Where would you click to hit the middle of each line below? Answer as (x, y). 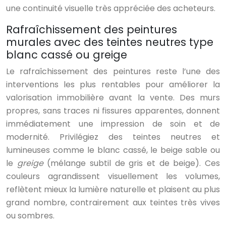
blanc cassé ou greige (67, 55)
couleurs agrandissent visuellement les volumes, (113, 177)
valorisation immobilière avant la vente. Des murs (113, 98)
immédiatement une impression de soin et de (113, 124)
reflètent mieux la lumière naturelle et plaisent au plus (113, 190)
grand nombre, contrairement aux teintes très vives (113, 203)
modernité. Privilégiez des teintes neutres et (113, 137)
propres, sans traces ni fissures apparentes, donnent (113, 111)
